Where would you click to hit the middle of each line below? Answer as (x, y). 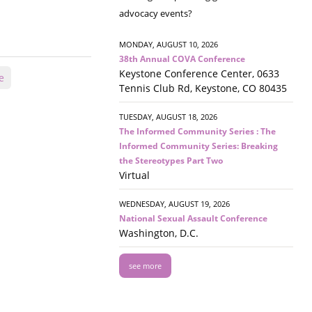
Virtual (134, 175)
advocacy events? (156, 14)
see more (145, 266)
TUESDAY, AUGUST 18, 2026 (168, 117)
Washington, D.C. (159, 233)
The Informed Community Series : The (197, 132)
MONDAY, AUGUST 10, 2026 (169, 45)
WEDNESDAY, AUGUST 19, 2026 (174, 204)
